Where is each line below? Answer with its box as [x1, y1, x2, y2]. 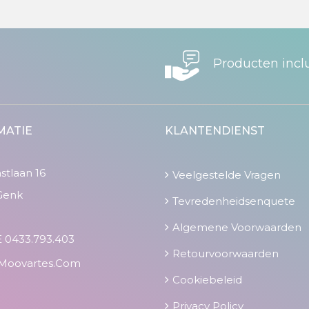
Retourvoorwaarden [172, 247, 279, 261]
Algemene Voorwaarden [172, 221, 301, 235]
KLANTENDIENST [165, 124, 265, 138]
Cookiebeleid [172, 273, 242, 287]
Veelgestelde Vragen [172, 168, 281, 182]
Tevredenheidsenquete [172, 195, 295, 208]
